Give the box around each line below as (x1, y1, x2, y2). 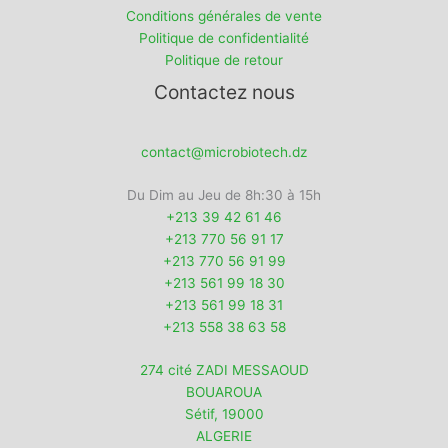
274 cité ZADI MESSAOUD (139, 362, 309, 379)
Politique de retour (165, 51, 283, 68)
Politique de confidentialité (139, 29, 309, 46)
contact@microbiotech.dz (141, 144, 307, 161)
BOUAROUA (186, 384, 262, 401)
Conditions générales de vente (126, 7, 322, 24)
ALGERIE (196, 428, 252, 445)
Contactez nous (153, 79, 295, 104)
